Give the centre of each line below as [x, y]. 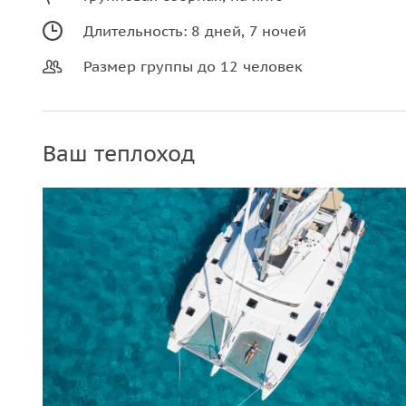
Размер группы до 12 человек [193, 66]
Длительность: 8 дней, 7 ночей [195, 31]
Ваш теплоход [119, 154]
